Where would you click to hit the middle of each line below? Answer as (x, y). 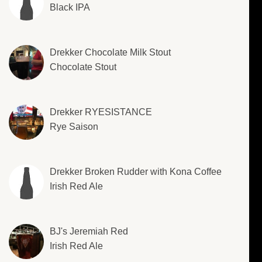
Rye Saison (74, 127)
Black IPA (70, 8)
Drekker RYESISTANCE (101, 112)
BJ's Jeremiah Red (89, 232)
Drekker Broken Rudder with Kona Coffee (136, 172)
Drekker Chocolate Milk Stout (110, 53)
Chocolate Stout (83, 67)
